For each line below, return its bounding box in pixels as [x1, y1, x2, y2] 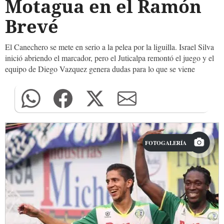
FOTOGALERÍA [145, 138, 186, 147]
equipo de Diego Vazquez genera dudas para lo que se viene [5, 63, 195, 74]
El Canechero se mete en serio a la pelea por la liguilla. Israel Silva [5, 41, 214, 52]
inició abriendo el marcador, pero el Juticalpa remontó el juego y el [5, 52, 214, 63]
